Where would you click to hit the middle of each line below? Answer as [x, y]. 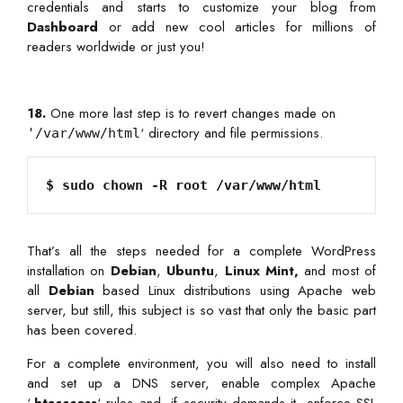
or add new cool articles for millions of [237, 27]
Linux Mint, [261, 271]
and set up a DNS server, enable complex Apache [201, 384]
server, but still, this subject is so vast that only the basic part [201, 311]
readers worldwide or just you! [116, 47]
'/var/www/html [84, 134]
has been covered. [82, 331]
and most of [337, 271]
